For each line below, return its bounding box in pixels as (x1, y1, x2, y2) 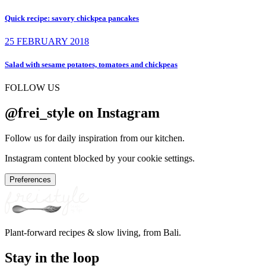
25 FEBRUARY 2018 (5, 36, 89, 46)
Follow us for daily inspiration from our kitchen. (5, 133, 185, 143)
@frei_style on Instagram (5, 105, 160, 121)
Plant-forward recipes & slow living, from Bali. (5, 227, 181, 237)
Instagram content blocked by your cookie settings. (5, 153, 195, 163)
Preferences (9, 175, 51, 184)
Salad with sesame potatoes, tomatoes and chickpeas (5, 60, 178, 69)
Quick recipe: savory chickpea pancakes (5, 13, 139, 23)
